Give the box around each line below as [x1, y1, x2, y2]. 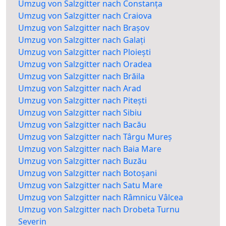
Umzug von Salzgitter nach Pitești [18, 95, 147, 106]
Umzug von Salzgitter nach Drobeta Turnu [18, 204, 180, 215]
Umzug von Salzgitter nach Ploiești [18, 46, 151, 58]
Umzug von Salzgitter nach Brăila [18, 71, 145, 82]
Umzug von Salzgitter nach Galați [18, 34, 145, 46]
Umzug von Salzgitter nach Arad [18, 83, 141, 94]
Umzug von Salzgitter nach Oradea [18, 59, 152, 70]
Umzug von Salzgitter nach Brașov [18, 22, 149, 34]
